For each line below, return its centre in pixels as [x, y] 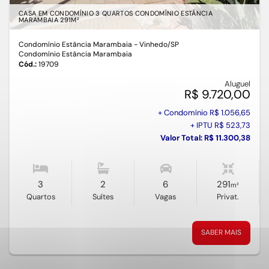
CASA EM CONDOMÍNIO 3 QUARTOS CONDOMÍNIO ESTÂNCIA [116, 14]
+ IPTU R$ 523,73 [220, 125]
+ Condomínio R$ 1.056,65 [204, 113]
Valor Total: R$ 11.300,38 [205, 138]
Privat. [228, 197]
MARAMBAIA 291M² [49, 20]
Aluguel [237, 84]
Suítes [103, 197]
